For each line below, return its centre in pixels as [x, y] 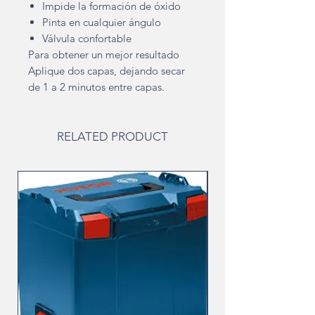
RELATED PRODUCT [112, 137]
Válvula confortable [87, 39]
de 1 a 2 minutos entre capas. [96, 87]
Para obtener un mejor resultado [104, 55]
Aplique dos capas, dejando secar [107, 71]
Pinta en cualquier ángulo [102, 22]
